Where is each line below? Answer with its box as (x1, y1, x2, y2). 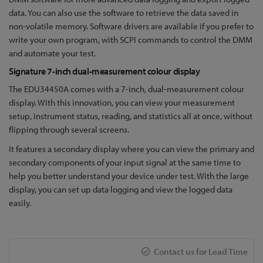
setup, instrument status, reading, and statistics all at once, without (9, 110, 252, 122)
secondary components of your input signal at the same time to (9, 156, 241, 168)
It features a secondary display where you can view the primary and (9, 143, 254, 154)
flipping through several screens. (9, 123, 129, 135)
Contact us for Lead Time (154, 245, 248, 257)
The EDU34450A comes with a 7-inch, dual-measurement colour (9, 83, 244, 95)
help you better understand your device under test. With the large (9, 170, 249, 181)
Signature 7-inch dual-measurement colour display (9, 65, 200, 77)
